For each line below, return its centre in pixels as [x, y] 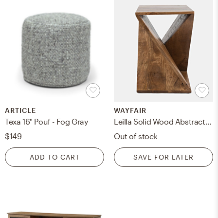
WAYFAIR [130, 110]
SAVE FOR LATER [163, 157]
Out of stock [136, 136]
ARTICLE [20, 110]
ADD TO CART [54, 157]
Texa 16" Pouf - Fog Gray [46, 122]
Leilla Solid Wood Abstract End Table [208, 122]
